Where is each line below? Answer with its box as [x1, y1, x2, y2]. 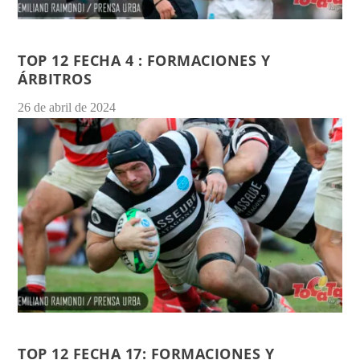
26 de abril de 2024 [18, 100, 117, 114]
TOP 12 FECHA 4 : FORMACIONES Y [18, 51, 271, 70]
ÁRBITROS [18, 69, 92, 88]
